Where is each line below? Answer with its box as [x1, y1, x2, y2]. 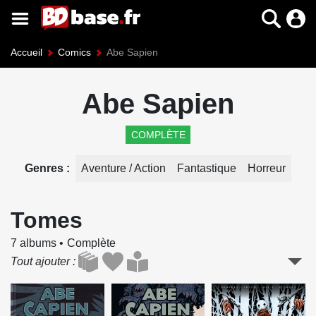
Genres [25, 162, 66, 175]
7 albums [11, 237, 56, 250]
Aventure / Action [81, 162, 166, 175]
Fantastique [177, 162, 236, 175]
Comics [58, 47, 91, 58]
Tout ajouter [11, 255, 70, 268]
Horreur [248, 162, 286, 175]
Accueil [11, 47, 42, 58]
